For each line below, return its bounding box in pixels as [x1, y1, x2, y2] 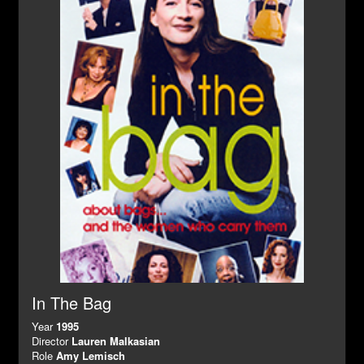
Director [32, 332, 71, 349]
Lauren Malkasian [71, 332, 160, 349]
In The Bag [32, 290, 111, 314]
